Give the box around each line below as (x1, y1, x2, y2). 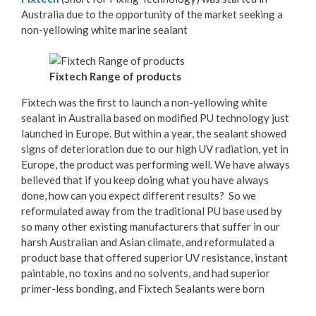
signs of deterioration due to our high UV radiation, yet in (21, 142, 288, 156)
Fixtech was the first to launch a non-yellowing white (21, 96, 267, 109)
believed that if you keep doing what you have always (21, 174, 269, 187)
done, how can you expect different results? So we (21, 189, 256, 202)
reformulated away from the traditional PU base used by (21, 205, 282, 218)
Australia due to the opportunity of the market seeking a (21, 7, 283, 20)
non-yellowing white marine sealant (21, 23, 188, 36)
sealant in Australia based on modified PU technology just (21, 111, 289, 125)
